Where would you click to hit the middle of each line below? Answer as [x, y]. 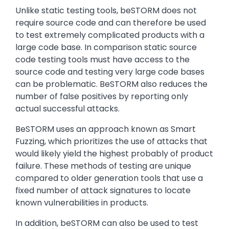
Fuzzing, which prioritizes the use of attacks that [111, 142]
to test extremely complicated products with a [110, 35]
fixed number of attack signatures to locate [103, 191]
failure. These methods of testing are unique [103, 166]
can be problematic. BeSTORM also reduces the [111, 84]
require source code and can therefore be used [111, 23]
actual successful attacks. [67, 109]
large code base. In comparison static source [106, 48]
